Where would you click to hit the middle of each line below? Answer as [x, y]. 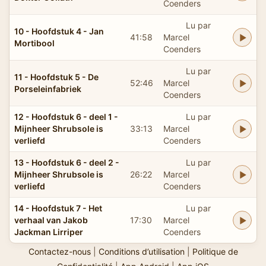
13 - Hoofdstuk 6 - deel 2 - [67, 162]
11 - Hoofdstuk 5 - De [56, 77]
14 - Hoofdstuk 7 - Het [58, 208]
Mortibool [34, 43]
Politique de [215, 251]
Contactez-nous [59, 251]
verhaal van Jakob [51, 220]
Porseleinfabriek [48, 88]
